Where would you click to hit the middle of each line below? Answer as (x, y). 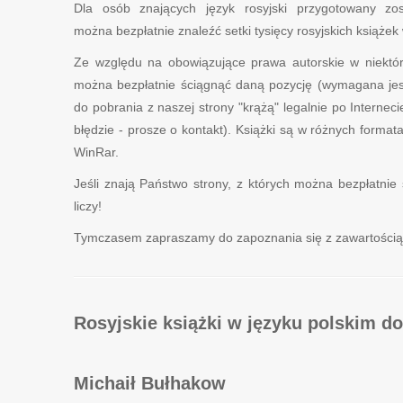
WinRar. (96, 152)
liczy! (88, 206)
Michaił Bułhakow (150, 383)
